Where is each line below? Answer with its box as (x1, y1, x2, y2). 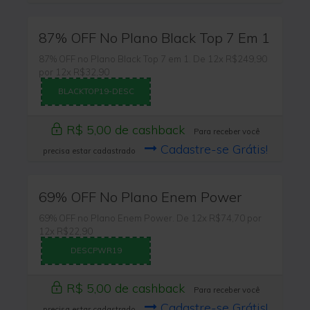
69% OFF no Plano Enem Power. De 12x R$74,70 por (39, 212, 262, 224)
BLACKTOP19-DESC (57, 86, 134, 96)
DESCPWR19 (70, 245, 122, 255)
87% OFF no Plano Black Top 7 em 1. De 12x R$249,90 (39, 53, 268, 64)
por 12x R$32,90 (39, 66, 110, 77)
